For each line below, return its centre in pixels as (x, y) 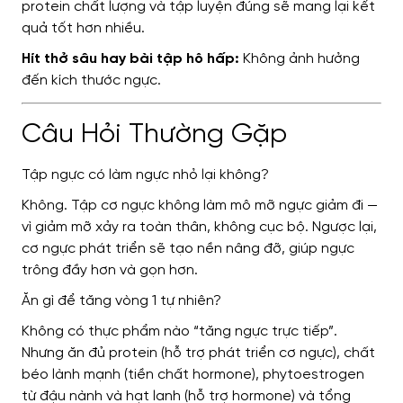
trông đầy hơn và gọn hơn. (110, 271)
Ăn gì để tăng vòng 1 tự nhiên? (121, 301)
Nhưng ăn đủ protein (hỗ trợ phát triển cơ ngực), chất (198, 354)
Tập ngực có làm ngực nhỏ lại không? (145, 175)
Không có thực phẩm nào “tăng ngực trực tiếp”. (179, 332)
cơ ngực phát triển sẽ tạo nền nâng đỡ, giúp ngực (188, 249)
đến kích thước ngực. (91, 81)
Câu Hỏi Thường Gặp (154, 135)
